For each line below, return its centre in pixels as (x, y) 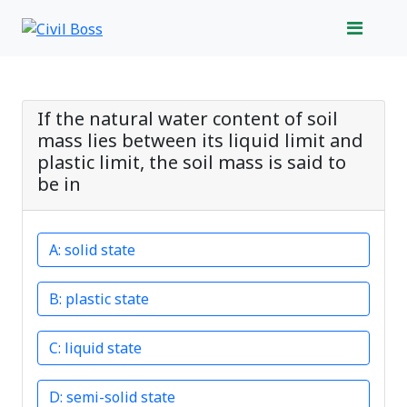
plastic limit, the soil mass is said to (192, 162)
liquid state (101, 348)
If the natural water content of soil (188, 119)
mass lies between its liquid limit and (200, 140)
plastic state (107, 299)
